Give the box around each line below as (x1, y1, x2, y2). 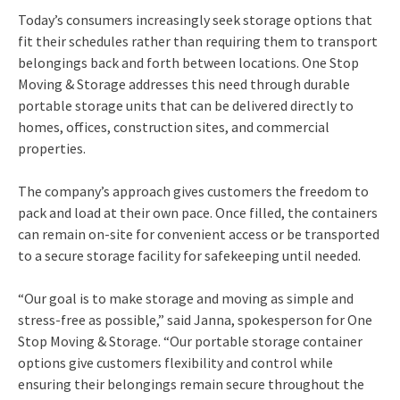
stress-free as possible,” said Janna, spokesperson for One (18, 311, 372, 329)
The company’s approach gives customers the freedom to (18, 182, 369, 200)
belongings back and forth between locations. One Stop (18, 54, 359, 71)
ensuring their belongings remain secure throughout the (18, 375, 364, 393)
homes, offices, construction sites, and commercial (18, 118, 329, 136)
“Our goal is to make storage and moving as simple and (18, 289, 354, 307)
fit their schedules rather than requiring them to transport (18, 32, 378, 50)
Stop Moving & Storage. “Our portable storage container (18, 332, 362, 350)
